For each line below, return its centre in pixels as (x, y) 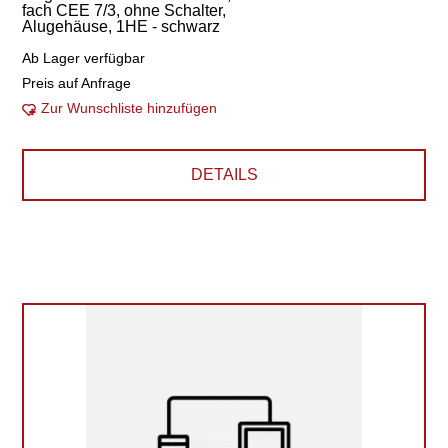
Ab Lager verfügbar (84, 58)
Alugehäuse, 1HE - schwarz (121, 26)
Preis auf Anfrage (77, 83)
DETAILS (224, 174)
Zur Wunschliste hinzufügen (129, 108)
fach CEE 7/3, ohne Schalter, (124, 10)
